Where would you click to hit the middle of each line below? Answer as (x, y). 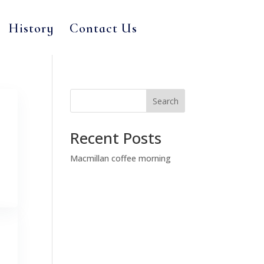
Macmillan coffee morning (121, 158)
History (31, 28)
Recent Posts (116, 138)
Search (165, 101)
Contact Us (103, 28)
